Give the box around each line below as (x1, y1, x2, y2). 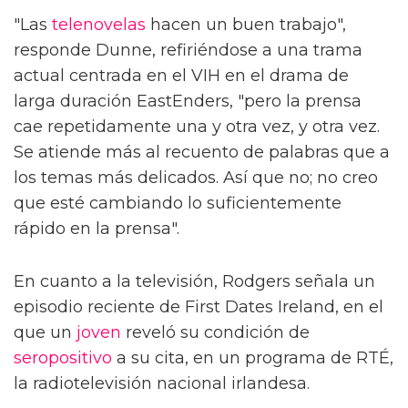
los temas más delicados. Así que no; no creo (14, 167, 378, 188)
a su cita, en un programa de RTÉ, (112, 347, 393, 368)
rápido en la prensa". (14, 218, 179, 239)
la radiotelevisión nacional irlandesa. (14, 372, 310, 393)
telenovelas (52, 14, 146, 35)
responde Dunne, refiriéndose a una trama (14, 39, 362, 60)
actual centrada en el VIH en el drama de (14, 65, 349, 86)
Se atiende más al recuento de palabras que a (14, 141, 390, 162)
